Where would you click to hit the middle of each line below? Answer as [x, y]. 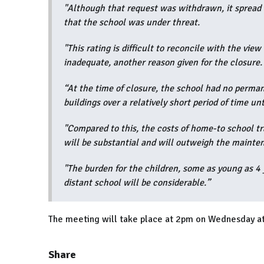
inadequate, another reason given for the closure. [163, 63]
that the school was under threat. [132, 23]
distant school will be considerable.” [137, 183]
